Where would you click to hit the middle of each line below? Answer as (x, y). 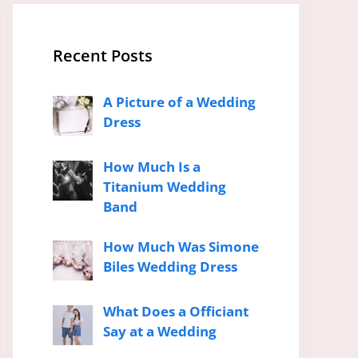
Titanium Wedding (164, 186)
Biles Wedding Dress (170, 267)
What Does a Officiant (175, 311)
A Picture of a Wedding (179, 102)
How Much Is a (151, 166)
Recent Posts (103, 56)
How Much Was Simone (181, 247)
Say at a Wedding (159, 331)
